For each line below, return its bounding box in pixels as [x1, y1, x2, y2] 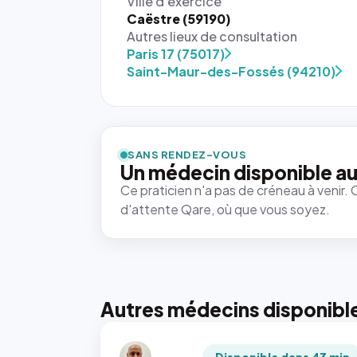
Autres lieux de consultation [127, 28, 297, 45]
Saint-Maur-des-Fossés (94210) [127, 63, 335, 80]
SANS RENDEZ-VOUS [127, 148, 247, 161]
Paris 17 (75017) [127, 45, 225, 62]
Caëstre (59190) [127, 10, 231, 27]
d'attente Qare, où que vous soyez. [120, 201, 330, 218]
